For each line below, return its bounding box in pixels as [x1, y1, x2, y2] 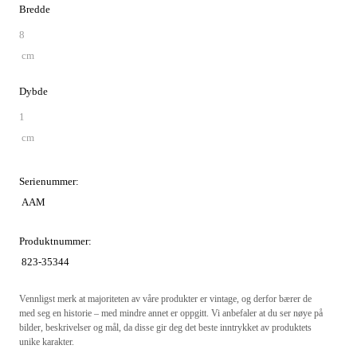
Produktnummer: [19, 235, 92, 247]
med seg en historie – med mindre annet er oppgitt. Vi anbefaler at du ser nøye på [19, 308, 323, 319]
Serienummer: [19, 175, 79, 187]
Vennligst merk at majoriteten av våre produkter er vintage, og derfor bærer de [19, 293, 312, 304]
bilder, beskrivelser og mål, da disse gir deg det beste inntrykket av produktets [19, 322, 312, 333]
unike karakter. [19, 336, 74, 347]
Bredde [19, 3, 50, 15]
